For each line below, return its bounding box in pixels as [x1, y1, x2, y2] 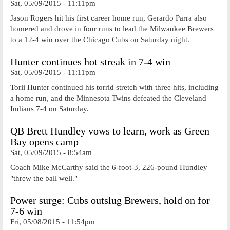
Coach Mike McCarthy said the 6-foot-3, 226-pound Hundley [10, 163, 207, 171]
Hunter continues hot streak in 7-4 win [10, 56, 170, 67]
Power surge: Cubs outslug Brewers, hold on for [10, 195, 210, 206]
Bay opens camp [10, 137, 79, 147]
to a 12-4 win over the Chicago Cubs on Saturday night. [10, 35, 189, 44]
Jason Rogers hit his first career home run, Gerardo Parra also [10, 13, 207, 22]
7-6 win [10, 206, 42, 217]
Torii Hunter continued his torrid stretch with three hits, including [10, 83, 219, 91]
